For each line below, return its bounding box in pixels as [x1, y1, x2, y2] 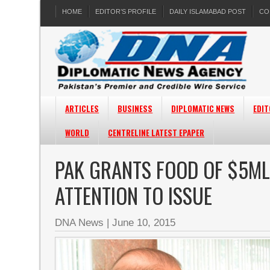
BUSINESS [118, 102, 153, 115]
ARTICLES [65, 102, 99, 115]
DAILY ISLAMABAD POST [169, 8, 246, 15]
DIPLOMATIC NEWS [171, 102, 235, 115]
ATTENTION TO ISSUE [55, 180, 213, 211]
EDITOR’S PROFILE [95, 8, 157, 15]
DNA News [55, 217, 104, 228]
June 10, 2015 [112, 217, 176, 228]
